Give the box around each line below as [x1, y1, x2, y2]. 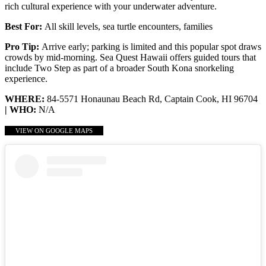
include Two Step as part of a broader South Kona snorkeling [5, 63, 234, 74]
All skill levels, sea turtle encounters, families [45, 21, 213, 32]
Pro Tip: [5, 42, 42, 52]
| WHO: [5, 104, 39, 115]
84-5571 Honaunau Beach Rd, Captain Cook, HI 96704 [45, 94, 258, 104]
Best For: [5, 21, 45, 32]
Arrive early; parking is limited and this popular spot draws [42, 42, 261, 52]
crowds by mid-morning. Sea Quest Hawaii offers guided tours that [5, 52, 256, 63]
